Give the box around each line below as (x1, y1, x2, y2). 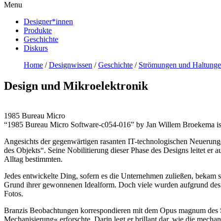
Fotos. (4, 189, 23, 198)
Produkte (24, 26, 52, 35)
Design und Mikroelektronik (4, 79, 148, 92)
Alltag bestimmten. (4, 154, 63, 163)
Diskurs (24, 44, 48, 52)
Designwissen (49, 61, 92, 69)
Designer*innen (24, 17, 73, 26)
